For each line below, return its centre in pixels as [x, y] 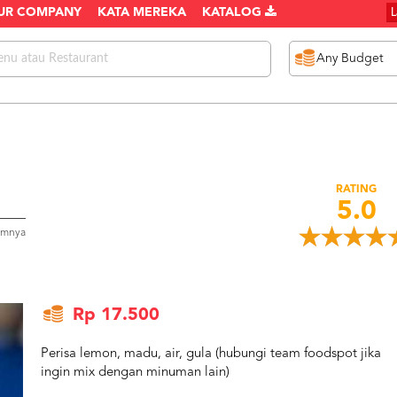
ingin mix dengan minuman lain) [135, 373]
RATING [357, 190]
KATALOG [234, 13]
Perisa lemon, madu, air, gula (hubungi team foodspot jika [210, 354]
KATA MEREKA [142, 13]
